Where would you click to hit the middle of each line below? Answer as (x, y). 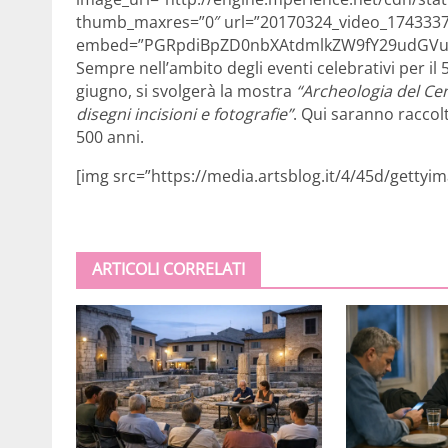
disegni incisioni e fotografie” (184, 113)
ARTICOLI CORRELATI (168, 268)
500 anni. (110, 136)
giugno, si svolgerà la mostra (186, 90)
